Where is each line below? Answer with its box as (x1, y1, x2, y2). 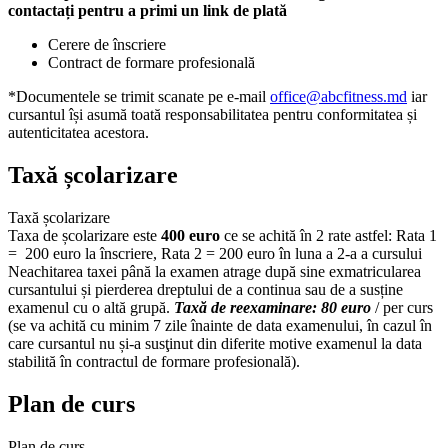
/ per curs (371, 298, 433, 316)
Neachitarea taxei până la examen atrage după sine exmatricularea (8, 262, 421, 280)
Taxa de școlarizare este (8, 226, 161, 244)
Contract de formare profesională (48, 53, 255, 71)
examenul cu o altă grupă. (8, 298, 174, 316)
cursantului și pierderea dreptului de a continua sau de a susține (8, 280, 403, 298)
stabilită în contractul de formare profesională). (8, 352, 300, 370)
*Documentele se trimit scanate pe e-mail (8, 87, 270, 105)
